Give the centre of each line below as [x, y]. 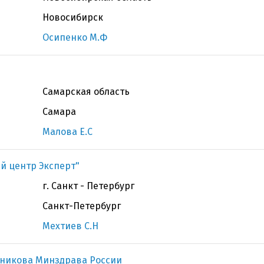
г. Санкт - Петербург [88, 186]
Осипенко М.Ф [75, 37]
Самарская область [86, 92]
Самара [59, 112]
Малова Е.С [67, 132]
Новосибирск [73, 17]
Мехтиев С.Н [70, 226]
